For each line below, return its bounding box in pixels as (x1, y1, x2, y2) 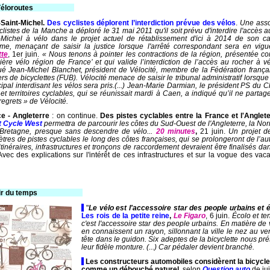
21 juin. (196, 127, 229, 136)
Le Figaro (173, 211, 206, 219)
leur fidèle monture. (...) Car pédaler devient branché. (81, 242, 255, 251)
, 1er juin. (8, 49, 42, 58)
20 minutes (155, 127, 195, 136)
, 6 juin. (206, 211, 232, 219)
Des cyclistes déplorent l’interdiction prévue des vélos (46, 18, 236, 27)
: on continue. (49, 111, 100, 120)
